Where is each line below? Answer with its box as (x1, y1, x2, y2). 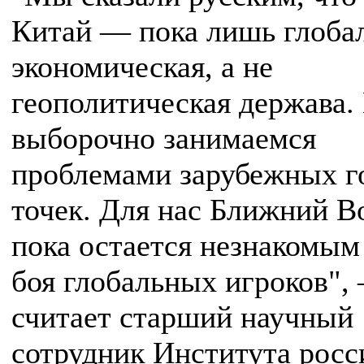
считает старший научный (11, 300, 353, 334)
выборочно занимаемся (11, 121, 316, 155)
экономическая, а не (11, 50, 273, 84)
